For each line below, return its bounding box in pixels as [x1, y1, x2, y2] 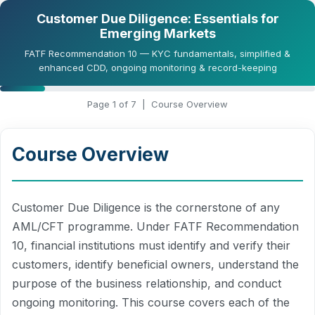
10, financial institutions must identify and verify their [12, 238, 290, 252]
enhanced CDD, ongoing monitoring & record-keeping [38, 62, 277, 73]
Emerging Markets [99, 26, 216, 41]
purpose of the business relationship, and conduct [12, 276, 281, 290]
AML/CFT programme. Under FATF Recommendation [12, 219, 299, 233]
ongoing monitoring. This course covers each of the [12, 295, 290, 309]
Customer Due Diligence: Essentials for [36, 11, 279, 26]
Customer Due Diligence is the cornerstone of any [12, 200, 280, 214]
